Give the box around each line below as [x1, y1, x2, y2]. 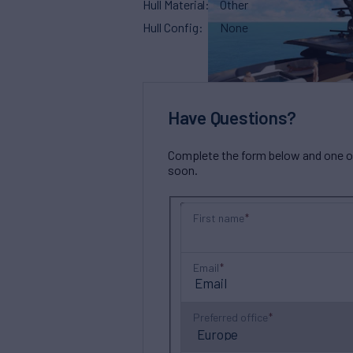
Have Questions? [167, 106, 297, 128]
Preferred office [192, 310, 268, 324]
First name [192, 210, 244, 225]
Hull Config [143, 20, 199, 35]
